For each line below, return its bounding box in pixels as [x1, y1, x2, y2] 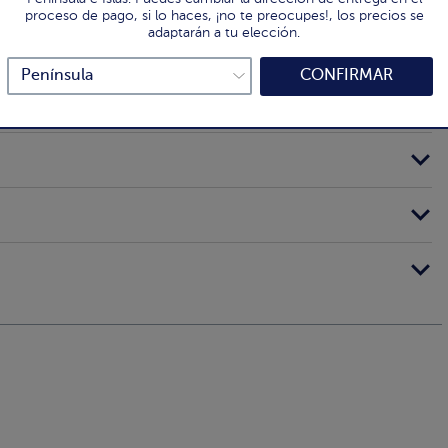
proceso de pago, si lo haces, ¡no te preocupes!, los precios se [24, 9, 424, 23]
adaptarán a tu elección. [148, 26, 300, 40]
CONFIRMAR [300, 68, 394, 84]
